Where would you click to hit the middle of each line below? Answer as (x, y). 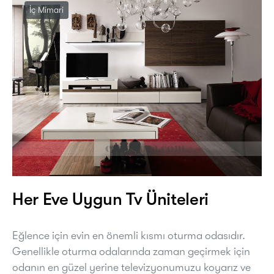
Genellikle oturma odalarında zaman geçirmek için (131, 251)
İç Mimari (46, 9)
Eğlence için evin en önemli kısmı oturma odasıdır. (129, 235)
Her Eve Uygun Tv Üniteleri (110, 199)
